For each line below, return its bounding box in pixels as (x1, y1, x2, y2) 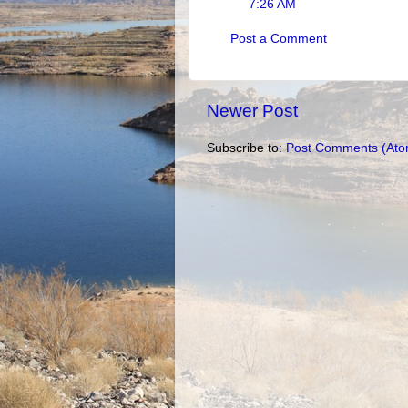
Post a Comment (230, 32, 327, 46)
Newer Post (207, 100, 298, 120)
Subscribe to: (207, 140, 286, 155)
